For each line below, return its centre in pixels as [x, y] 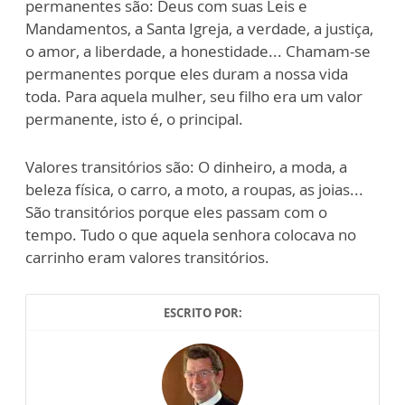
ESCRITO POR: [202, 313]
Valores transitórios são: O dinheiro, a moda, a [186, 167]
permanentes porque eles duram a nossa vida [187, 74]
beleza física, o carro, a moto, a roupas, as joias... [194, 189]
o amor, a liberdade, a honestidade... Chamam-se [198, 51]
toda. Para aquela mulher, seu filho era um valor [194, 96]
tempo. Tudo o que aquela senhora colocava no [191, 235]
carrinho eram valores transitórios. [147, 257]
